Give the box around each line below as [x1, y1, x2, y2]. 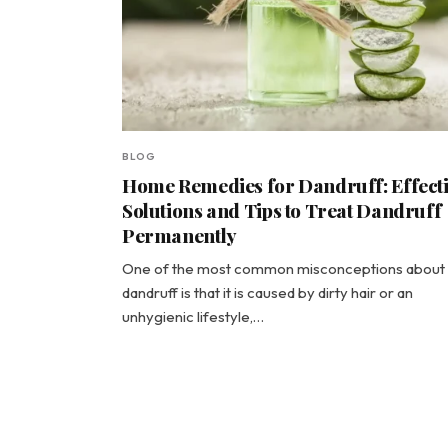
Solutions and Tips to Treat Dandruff [122, 197, 442, 223]
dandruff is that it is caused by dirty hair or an [122, 283, 413, 302]
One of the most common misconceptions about [122, 259, 445, 278]
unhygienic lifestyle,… [122, 307, 264, 326]
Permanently [122, 222, 237, 248]
